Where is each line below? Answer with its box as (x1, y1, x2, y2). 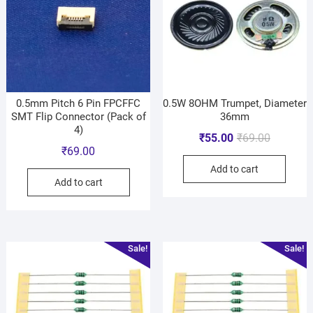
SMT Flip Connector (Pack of (10, 110, 146, 123)
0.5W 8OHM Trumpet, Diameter (162, 97, 307, 110)
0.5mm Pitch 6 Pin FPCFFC (16, 97, 141, 110)
